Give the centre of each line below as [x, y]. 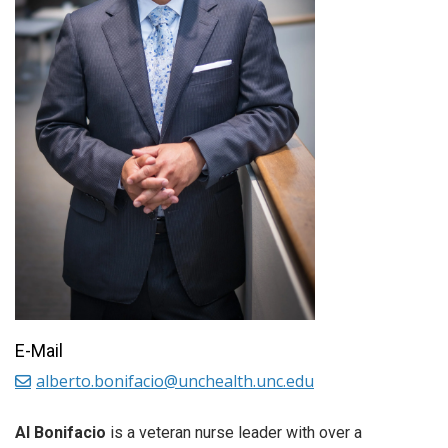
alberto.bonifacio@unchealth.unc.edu [175, 381]
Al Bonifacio [60, 433]
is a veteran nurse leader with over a [234, 433]
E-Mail [39, 351]
